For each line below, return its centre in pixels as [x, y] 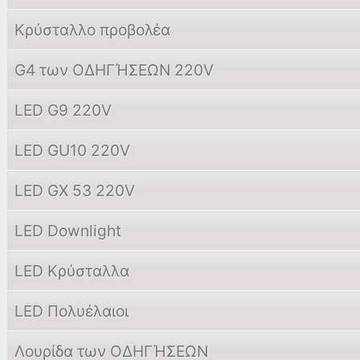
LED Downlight [68, 231]
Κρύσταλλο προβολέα [92, 30]
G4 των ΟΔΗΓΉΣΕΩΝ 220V [114, 70]
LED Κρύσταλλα [72, 271]
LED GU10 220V [72, 150]
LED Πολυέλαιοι [72, 311]
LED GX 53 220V [75, 190]
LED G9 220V [63, 110]
